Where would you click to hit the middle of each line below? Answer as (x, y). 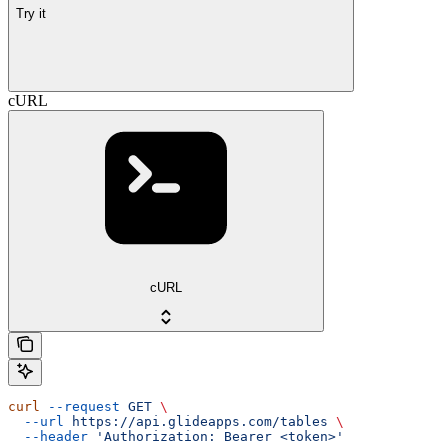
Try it (31, 13)
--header (48, 437)
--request (80, 407)
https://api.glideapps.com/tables (196, 422)
